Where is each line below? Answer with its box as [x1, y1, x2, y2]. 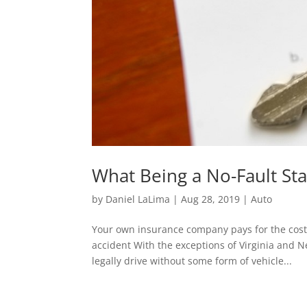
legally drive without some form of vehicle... [92, 254, 293, 268]
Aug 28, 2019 [181, 193, 241, 206]
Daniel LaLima [106, 193, 171, 206]
